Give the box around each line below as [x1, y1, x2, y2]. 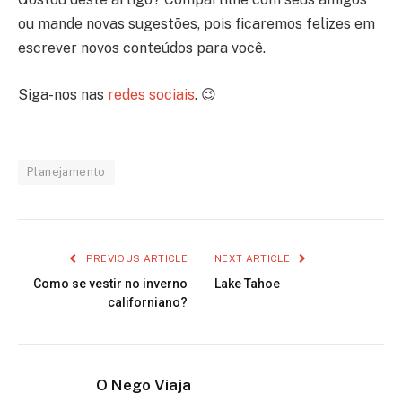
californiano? [108, 295, 188, 310]
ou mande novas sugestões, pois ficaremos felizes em [18, 14, 375, 32]
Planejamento [27, 165, 106, 179]
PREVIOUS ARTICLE [83, 253, 188, 265]
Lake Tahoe [214, 276, 280, 292]
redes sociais [108, 85, 195, 103]
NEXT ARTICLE [214, 253, 293, 265]
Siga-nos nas [18, 85, 108, 103]
